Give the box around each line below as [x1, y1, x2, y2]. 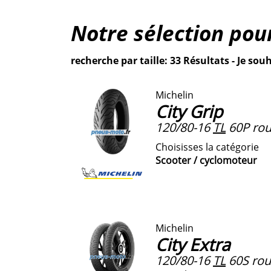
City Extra [155, 232, 230, 256]
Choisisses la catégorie [155, 140, 259, 154]
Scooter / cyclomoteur [155, 153, 257, 167]
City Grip [155, 99, 223, 123]
